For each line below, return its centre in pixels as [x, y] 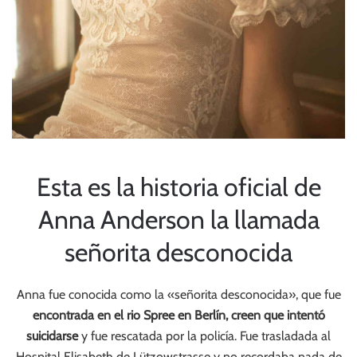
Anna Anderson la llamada [178, 220]
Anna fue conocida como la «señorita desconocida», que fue [178, 294]
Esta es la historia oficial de [178, 187]
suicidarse [52, 336]
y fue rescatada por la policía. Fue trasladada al [204, 336]
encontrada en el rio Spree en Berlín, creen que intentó [178, 315]
